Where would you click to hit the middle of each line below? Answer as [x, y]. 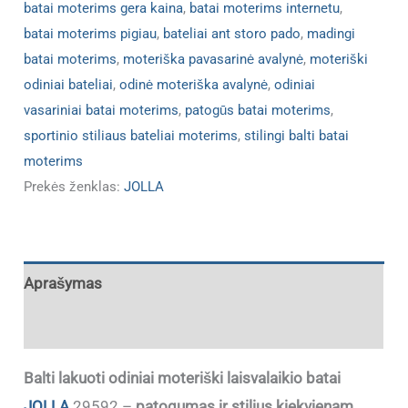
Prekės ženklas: [74, 187]
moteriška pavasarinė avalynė [214, 60]
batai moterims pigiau [91, 34]
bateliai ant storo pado [232, 34]
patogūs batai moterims [258, 111]
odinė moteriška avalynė [194, 85]
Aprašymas [63, 283]
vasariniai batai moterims [102, 111]
